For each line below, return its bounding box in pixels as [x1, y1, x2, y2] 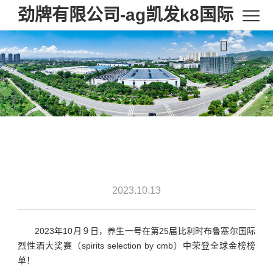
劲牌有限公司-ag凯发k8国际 [18, 5, 234, 24]
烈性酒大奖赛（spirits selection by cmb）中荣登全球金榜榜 [18, 241, 255, 251]
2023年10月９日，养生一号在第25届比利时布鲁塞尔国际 [35, 226, 255, 236]
